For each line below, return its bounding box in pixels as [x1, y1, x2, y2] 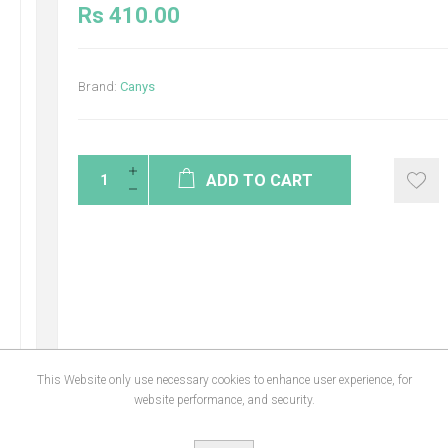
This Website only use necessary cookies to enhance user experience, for [36, 372, 412, 387]
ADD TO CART [206, 171, 314, 190]
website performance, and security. [133, 392, 315, 407]
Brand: [77, 79, 117, 94]
